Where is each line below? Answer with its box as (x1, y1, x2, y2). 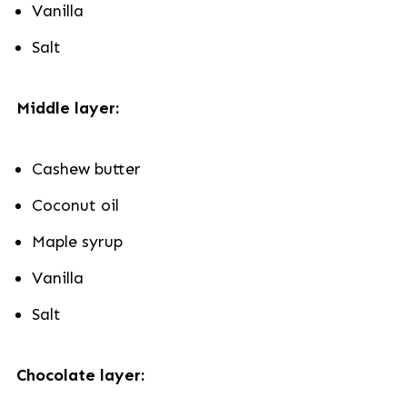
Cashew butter (31, 159, 141, 179)
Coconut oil (31, 195, 119, 215)
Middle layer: (15, 98, 119, 118)
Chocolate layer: (15, 365, 144, 385)
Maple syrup (31, 232, 123, 252)
